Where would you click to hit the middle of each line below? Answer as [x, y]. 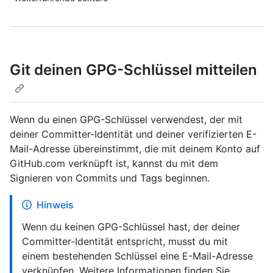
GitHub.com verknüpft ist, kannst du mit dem [114, 164]
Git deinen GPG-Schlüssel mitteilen [133, 70]
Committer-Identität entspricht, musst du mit [125, 242]
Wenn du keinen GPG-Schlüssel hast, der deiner [131, 227]
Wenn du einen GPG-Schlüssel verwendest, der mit [126, 120]
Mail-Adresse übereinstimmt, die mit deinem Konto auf [135, 149]
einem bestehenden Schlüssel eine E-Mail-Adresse [137, 256]
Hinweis [55, 205]
